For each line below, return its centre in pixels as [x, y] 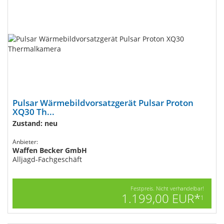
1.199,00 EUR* [161, 198]
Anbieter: [25, 142]
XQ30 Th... [33, 112]
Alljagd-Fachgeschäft [47, 159]
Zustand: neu [35, 123]
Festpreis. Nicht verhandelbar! [167, 188]
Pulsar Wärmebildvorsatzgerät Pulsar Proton [103, 103]
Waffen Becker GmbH [50, 150]
